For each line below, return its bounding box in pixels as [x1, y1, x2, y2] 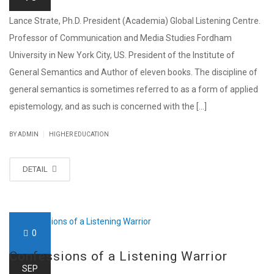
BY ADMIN [9, 130, 40, 138]
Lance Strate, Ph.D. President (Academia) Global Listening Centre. [9, 15, 261, 26]
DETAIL [23, 164, 50, 174]
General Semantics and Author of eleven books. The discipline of [9, 67, 257, 77]
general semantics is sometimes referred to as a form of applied [9, 84, 258, 94]
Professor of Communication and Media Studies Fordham [9, 32, 232, 43]
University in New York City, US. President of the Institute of [9, 50, 235, 60]
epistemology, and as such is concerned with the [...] [9, 101, 207, 111]
